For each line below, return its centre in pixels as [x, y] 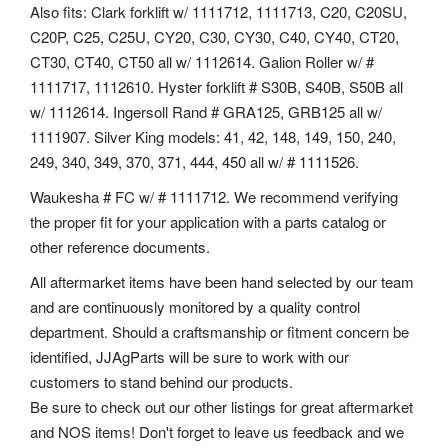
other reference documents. [120, 246]
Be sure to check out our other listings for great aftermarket [221, 406]
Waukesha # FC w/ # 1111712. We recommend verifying [214, 196]
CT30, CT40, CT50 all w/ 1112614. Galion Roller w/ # [202, 61]
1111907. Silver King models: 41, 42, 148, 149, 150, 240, [213, 136]
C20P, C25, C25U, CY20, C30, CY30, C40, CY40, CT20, [214, 36]
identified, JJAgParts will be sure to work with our [189, 356]
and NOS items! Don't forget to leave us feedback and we [217, 431]
